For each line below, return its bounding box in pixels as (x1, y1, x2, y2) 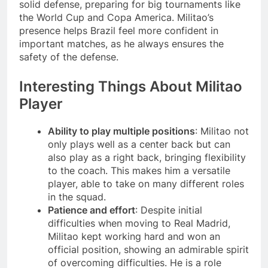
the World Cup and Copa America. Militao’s (19, 11, 214, 24)
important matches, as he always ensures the (19, 38, 224, 50)
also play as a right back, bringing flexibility (48, 151, 246, 164)
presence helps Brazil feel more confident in (19, 25, 218, 37)
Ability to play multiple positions (48, 125, 195, 138)
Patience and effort (48, 204, 135, 217)
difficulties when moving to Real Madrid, (48, 217, 230, 230)
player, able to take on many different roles (48, 178, 244, 190)
